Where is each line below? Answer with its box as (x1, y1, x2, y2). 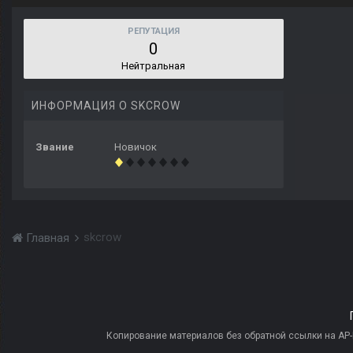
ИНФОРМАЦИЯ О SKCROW (32, 99, 180, 113)
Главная (23, 231, 72, 246)
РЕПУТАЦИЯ (128, 26, 180, 37)
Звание (35, 141, 74, 154)
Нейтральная (121, 60, 186, 72)
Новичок (114, 141, 157, 154)
